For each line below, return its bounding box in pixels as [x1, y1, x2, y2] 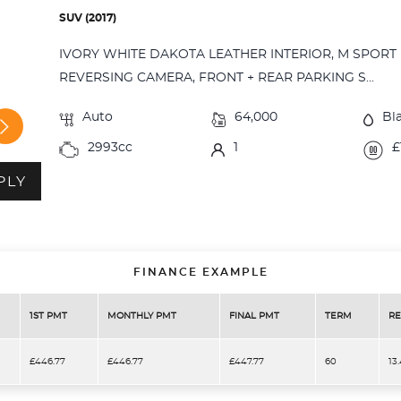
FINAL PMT [229, 311, 279, 320]
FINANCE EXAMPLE [132, 266, 269, 277]
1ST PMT [30, 311, 67, 320]
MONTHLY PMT [107, 311, 176, 320]
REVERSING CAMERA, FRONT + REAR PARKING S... [59, 72, 375, 85]
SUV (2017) [59, 13, 117, 24]
